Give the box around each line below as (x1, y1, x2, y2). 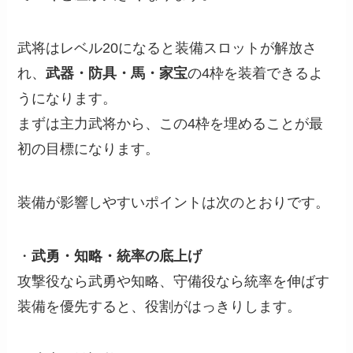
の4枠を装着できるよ (188, 65, 324, 82)
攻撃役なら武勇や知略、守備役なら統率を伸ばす (17, 273, 330, 289)
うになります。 (17, 91, 117, 107)
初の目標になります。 (17, 141, 160, 158)
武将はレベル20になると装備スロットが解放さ (17, 40, 318, 57)
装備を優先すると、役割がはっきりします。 (17, 298, 302, 314)
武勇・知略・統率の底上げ (32, 247, 203, 264)
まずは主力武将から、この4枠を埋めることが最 (17, 116, 324, 132)
